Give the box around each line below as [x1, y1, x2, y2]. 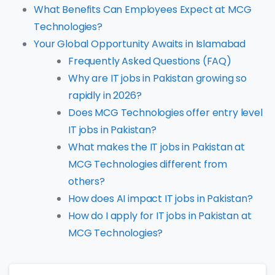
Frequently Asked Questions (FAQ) [68, 54, 231, 69]
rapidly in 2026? [68, 88, 142, 103]
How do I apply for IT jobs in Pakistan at [68, 209, 252, 223]
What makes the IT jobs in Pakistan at [68, 140, 246, 155]
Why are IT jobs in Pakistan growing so [68, 71, 247, 86]
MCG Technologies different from [68, 157, 228, 172]
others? [68, 174, 105, 189]
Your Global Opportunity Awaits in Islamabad [34, 37, 246, 52]
